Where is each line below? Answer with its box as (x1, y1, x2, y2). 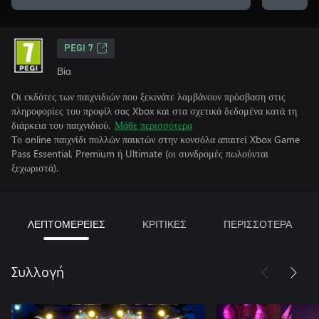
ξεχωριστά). (11, 161, 58, 174)
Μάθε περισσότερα (115, 118, 192, 132)
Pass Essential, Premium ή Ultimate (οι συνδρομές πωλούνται (11, 147, 268, 160)
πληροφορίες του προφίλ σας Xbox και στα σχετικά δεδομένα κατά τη (11, 104, 297, 117)
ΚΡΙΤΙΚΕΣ (142, 217, 187, 231)
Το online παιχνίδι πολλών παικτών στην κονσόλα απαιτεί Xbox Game (11, 132, 300, 146)
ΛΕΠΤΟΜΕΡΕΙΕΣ (27, 217, 105, 231)
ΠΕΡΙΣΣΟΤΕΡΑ (223, 217, 292, 231)
